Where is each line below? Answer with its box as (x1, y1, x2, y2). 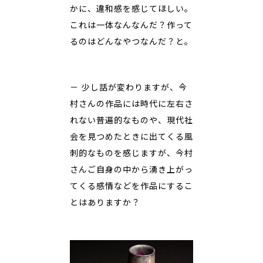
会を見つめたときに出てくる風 (70, 130, 193, 142)
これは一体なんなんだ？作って (70, 19, 193, 31)
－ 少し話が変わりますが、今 (70, 81, 187, 93)
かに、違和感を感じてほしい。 (70, 2, 193, 14)
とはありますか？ (70, 196, 140, 208)
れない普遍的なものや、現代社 (70, 114, 193, 126)
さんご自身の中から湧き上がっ (70, 163, 193, 175)
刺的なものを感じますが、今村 (70, 147, 193, 159)
